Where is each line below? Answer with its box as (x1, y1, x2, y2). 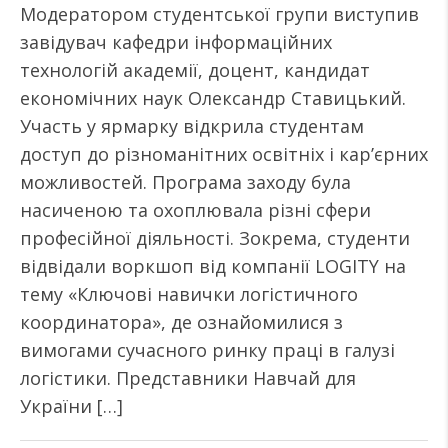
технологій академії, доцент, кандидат (20, 58, 370, 82)
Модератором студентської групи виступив (20, 2, 419, 26)
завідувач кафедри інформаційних (20, 30, 332, 54)
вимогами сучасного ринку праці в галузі (20, 338, 395, 362)
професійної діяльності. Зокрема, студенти (20, 226, 410, 250)
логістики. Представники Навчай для (20, 366, 356, 390)
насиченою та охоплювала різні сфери (20, 198, 371, 222)
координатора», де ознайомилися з (20, 310, 343, 334)
